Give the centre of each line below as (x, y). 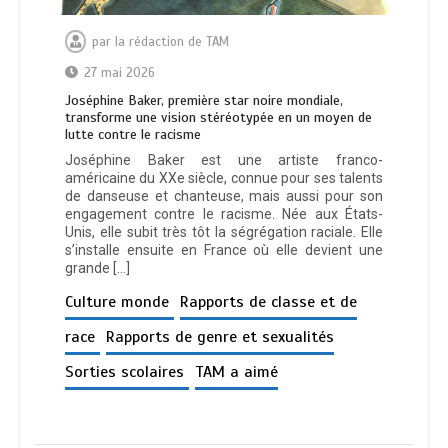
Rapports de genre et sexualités (220, 337)
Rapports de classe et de (268, 302)
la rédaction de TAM (172, 42)
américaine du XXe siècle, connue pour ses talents (224, 178)
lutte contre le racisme (133, 135)
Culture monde (119, 302)
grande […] (97, 268)
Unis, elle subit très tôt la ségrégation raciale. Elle (224, 232)
